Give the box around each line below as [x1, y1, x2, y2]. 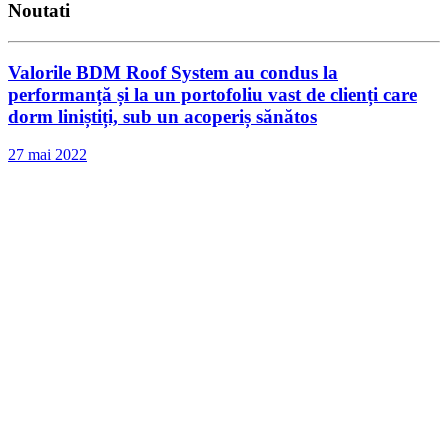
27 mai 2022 [8, 146, 87, 164]
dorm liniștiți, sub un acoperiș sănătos [8, 105, 317, 127]
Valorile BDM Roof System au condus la [8, 61, 338, 83]
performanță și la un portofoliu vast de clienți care [8, 83, 417, 105]
